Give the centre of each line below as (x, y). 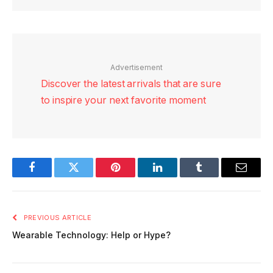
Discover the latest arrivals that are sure (131, 83)
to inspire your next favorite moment (124, 100)
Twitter (89, 176)
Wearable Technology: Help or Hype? (91, 235)
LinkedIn (176, 176)
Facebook (52, 176)
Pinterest (134, 176)
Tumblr (214, 176)
